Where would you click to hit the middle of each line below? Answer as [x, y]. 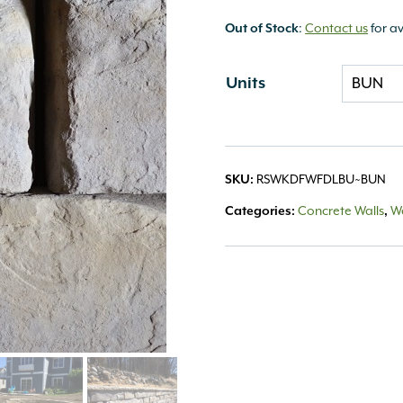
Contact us [337, 29]
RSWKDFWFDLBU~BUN [322, 180]
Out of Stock [262, 29]
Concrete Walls [341, 211]
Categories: [262, 211]
